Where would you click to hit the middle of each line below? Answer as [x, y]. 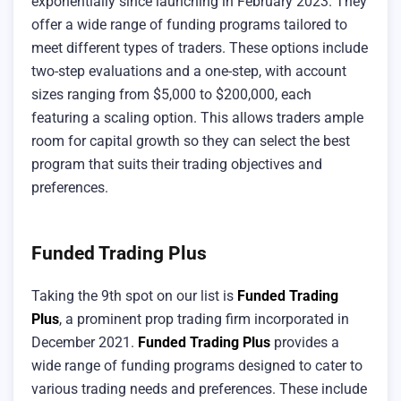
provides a [305, 342]
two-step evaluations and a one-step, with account [189, 72]
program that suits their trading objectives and [177, 165]
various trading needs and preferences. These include [199, 388]
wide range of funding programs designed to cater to [197, 365]
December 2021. [85, 342]
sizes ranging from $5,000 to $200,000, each [171, 95]
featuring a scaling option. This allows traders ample [197, 118]
